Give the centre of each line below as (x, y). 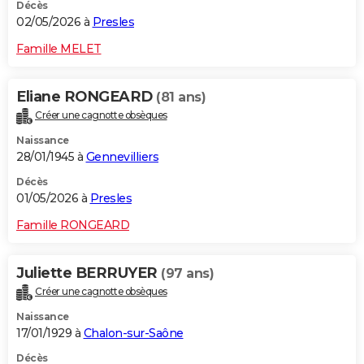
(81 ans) (181, 97)
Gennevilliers (122, 156)
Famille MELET (59, 49)
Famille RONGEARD (73, 225)
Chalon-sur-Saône (133, 333)
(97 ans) (187, 273)
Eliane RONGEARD (86, 97)
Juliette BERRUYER (89, 273)
